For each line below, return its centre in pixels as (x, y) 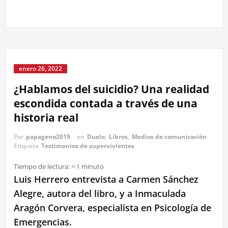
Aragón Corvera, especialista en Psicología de (112, 208)
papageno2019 (48, 137)
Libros (118, 137)
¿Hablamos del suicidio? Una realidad (111, 89)
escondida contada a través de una (105, 103)
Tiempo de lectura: (41, 166)
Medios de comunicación (169, 137)
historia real (46, 118)
